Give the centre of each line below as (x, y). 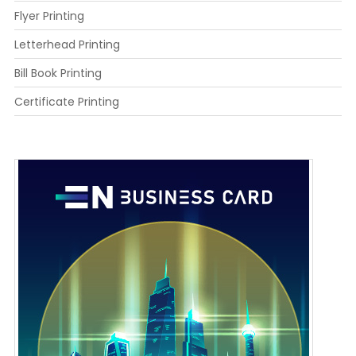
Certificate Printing (66, 101)
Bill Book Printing (58, 73)
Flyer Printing (49, 15)
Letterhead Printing (67, 44)
